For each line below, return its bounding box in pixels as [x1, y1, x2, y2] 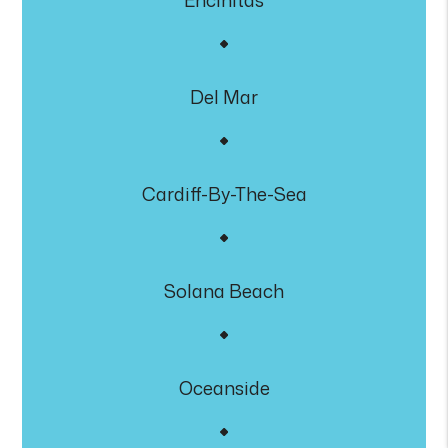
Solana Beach [164, 278, 284, 304]
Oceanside [178, 375, 270, 401]
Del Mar [190, 84, 258, 110]
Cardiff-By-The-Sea [141, 181, 307, 207]
